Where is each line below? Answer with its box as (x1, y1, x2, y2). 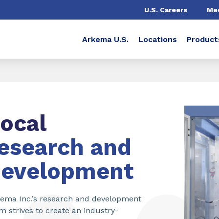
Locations (138, 34, 177, 44)
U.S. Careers (144, 5, 187, 14)
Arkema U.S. (82, 34, 129, 44)
